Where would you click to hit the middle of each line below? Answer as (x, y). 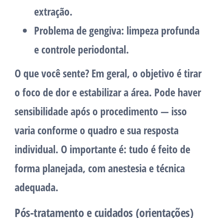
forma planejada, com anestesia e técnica (100, 168)
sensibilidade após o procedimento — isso (101, 111)
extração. (53, 11)
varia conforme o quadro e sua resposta (97, 130)
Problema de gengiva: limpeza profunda (117, 30)
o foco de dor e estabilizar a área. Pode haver (108, 92)
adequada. (36, 187)
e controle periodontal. (82, 49)
